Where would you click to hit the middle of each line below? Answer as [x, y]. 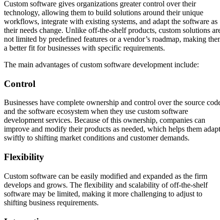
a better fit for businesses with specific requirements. [84, 48]
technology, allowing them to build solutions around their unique [104, 13]
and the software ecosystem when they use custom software [96, 111]
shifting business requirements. [51, 202]
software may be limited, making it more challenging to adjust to [103, 193]
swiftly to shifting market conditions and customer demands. [97, 138]
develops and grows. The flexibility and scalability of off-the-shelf [106, 185]
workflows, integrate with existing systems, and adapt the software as [111, 22]
